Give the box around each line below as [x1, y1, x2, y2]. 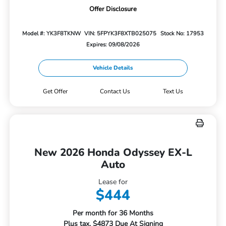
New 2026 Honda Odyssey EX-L [34, 145, 192, 159]
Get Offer [42, 87, 68, 95]
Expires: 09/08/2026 [86, 41, 140, 49]
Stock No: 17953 [160, 30, 204, 38]
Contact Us [100, 87, 131, 95]
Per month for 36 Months [73, 208, 153, 218]
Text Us [163, 87, 184, 95]
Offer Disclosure [89, 5, 137, 14]
